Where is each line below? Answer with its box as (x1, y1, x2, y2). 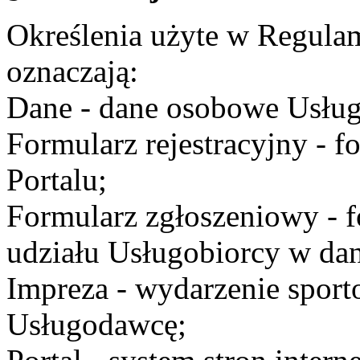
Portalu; (6, 162, 107, 197)
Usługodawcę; (6, 307, 186, 342)
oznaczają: (6, 54, 138, 88)
